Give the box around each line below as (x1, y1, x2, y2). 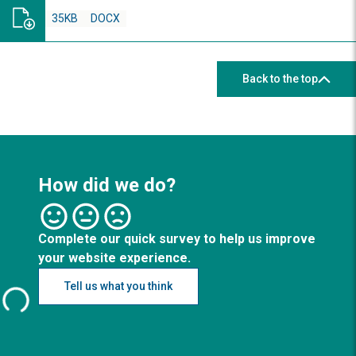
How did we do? (38, 174, 176, 196)
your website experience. (38, 250, 191, 265)
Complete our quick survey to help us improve (38, 231, 315, 246)
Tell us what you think (64, 280, 172, 292)
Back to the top (242, 72, 318, 85)
